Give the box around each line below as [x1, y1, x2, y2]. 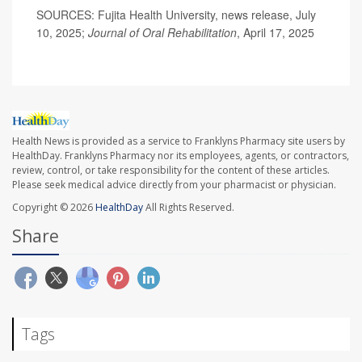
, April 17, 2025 [237, 24, 314, 40]
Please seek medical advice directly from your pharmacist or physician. [12, 178, 336, 192]
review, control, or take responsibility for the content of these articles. [12, 163, 330, 178]
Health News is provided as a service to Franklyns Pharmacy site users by [12, 134, 345, 149]
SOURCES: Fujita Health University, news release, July [36, 6, 316, 23]
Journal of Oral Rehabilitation [88, 24, 237, 40]
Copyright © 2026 [12, 200, 95, 215]
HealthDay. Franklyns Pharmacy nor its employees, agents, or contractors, [12, 149, 349, 163]
